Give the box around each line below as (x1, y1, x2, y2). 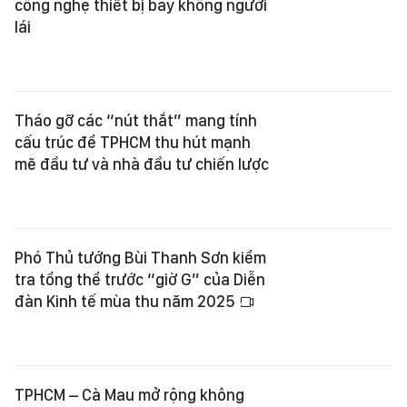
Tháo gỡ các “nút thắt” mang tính (15, 111, 257, 130)
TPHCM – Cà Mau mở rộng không (15, 385, 244, 404)
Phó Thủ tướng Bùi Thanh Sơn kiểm (15, 248, 266, 267)
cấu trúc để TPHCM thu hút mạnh (15, 133, 251, 152)
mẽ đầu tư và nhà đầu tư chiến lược (15, 154, 269, 174)
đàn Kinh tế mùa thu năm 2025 (15, 292, 239, 311)
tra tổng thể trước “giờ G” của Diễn (15, 270, 265, 289)
